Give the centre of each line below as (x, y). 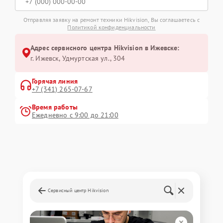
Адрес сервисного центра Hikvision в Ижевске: (105, 48)
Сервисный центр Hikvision (78, 190)
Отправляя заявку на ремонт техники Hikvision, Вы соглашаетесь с (111, 19)
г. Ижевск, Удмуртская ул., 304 (78, 58)
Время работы (55, 107)
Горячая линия (55, 81)
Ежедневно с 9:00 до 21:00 (75, 115)
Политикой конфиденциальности (111, 27)
